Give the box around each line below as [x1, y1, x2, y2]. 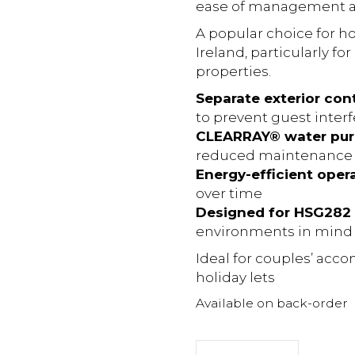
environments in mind [195, 223, 353, 239]
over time [195, 185, 262, 201]
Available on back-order [195, 295, 348, 311]
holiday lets [195, 269, 275, 285]
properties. [195, 63, 271, 79]
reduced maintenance [195, 147, 353, 163]
